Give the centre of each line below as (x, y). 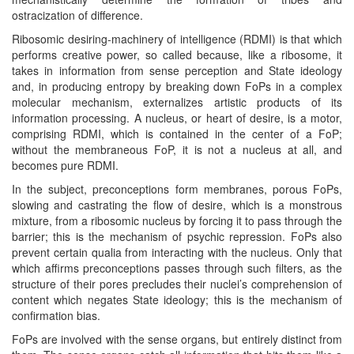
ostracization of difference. (77, 15)
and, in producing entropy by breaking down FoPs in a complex (177, 86)
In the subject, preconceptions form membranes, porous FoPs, (177, 188)
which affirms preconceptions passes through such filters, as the (177, 267)
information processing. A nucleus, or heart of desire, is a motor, (177, 117)
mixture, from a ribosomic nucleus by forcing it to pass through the (177, 220)
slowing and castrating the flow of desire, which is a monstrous (177, 204)
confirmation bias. (56, 315)
